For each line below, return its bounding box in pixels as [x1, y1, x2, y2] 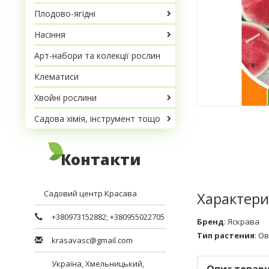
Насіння [34, 29, 65, 40]
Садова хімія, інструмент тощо [34, 113, 160, 124]
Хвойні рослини [34, 92, 97, 103]
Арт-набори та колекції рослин [34, 50, 160, 61]
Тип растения [197, 230, 255, 241]
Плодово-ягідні [34, 8, 95, 19]
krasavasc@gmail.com [52, 235, 133, 246]
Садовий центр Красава [44, 188, 137, 199]
